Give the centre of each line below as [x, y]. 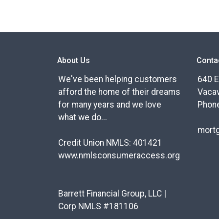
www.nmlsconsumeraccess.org [119, 156]
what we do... [83, 118]
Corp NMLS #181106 [98, 207]
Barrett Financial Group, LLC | [112, 194]
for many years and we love [110, 105]
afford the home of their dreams [119, 92]
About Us [74, 61]
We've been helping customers [118, 79]
